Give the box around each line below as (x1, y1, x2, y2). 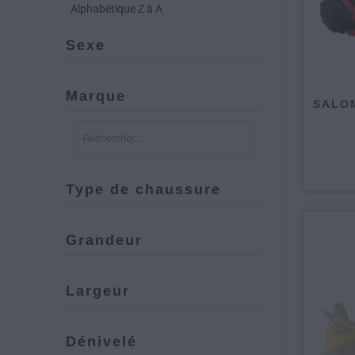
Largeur (66, 283, 130, 299)
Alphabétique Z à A (71, 2, 162, 15)
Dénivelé (66, 334, 137, 349)
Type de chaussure (66, 181, 221, 197)
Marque (66, 88, 126, 104)
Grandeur (66, 232, 143, 248)
